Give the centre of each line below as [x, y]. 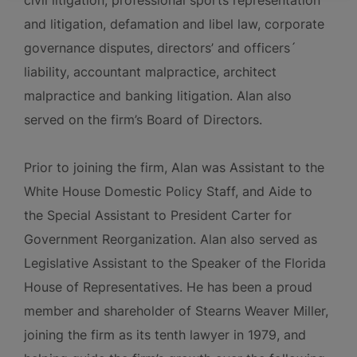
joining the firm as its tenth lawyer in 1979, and [165, 335]
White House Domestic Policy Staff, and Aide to [168, 191]
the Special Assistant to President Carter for [158, 215]
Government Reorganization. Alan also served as [171, 239]
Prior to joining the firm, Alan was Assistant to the [174, 167]
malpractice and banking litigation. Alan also [158, 96]
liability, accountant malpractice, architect [150, 72]
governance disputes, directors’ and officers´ [160, 48]
